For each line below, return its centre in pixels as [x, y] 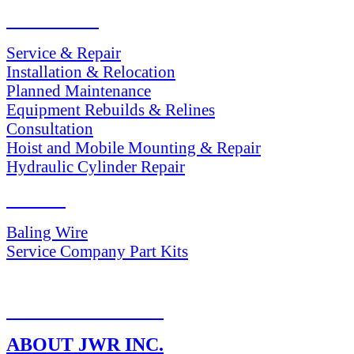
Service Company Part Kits [97, 250]
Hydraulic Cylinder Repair [96, 166]
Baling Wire [47, 232]
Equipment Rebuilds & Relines [111, 109]
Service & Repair [64, 52]
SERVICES [53, 19]
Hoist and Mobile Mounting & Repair [134, 147]
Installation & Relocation [91, 71]
